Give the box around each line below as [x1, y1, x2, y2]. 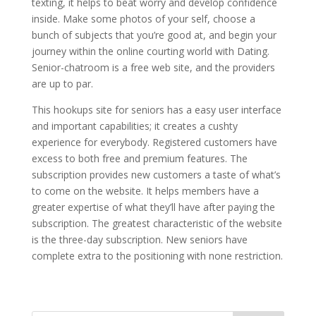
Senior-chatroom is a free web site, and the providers [31, 61, 275, 74]
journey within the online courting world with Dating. [31, 44, 269, 58]
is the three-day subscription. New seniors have [31, 233, 248, 246]
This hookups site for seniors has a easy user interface [31, 103, 281, 116]
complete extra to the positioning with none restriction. [31, 249, 283, 262]
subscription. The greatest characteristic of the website [31, 217, 282, 230]
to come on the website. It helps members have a [31, 184, 259, 197]
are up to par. [31, 77, 93, 90]
